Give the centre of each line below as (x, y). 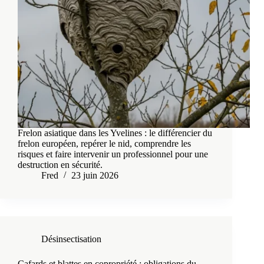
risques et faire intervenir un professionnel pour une (113, 154)
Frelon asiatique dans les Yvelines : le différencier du (115, 133)
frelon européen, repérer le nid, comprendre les (104, 144)
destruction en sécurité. (60, 165)
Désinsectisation (71, 239)
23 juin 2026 (95, 176)
